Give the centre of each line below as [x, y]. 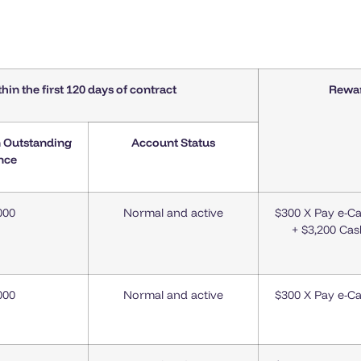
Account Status [173, 143]
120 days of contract [120, 90]
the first [41, 90]
